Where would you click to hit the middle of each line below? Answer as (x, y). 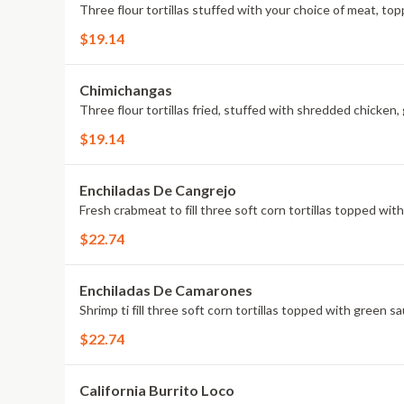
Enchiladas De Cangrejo (158, 190)
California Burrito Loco (157, 390)
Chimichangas (126, 90)
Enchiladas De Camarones (166, 290)
